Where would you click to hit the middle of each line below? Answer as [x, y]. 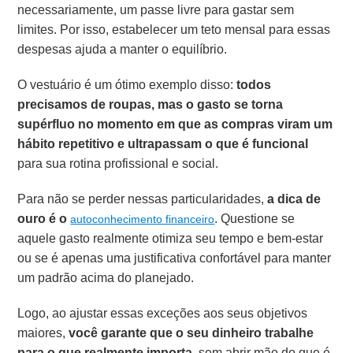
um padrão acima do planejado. [106, 278]
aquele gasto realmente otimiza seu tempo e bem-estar [171, 239]
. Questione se [255, 219]
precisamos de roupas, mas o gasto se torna [150, 105]
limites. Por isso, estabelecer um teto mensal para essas [174, 30]
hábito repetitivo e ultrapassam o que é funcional [163, 144]
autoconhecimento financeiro [143, 219]
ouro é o [44, 219]
